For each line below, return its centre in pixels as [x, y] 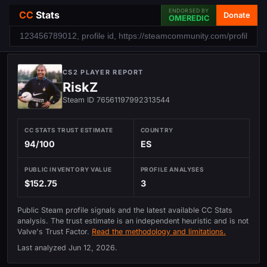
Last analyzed [43, 247]
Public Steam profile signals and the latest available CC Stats [125, 210]
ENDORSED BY [189, 10]
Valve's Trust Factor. [55, 232]
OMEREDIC [189, 18]
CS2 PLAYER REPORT [103, 72]
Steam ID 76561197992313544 [116, 100]
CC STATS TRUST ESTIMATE [69, 130]
